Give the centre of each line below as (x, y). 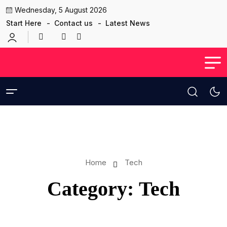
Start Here (24, 23)
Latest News (128, 23)
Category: (93, 189)
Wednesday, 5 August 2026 (61, 10)
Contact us (73, 23)
